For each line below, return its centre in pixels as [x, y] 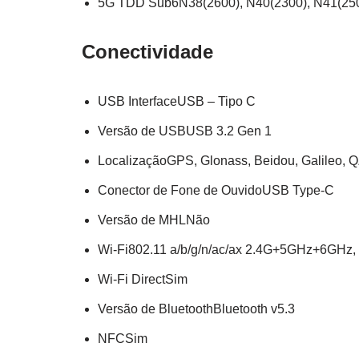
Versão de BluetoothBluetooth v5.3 [196, 309]
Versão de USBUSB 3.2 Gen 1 [185, 131]
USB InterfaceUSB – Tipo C [177, 101]
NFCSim [123, 338]
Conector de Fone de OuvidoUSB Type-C [216, 190]
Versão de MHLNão [154, 220]
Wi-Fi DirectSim [143, 279]
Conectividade [147, 51]
